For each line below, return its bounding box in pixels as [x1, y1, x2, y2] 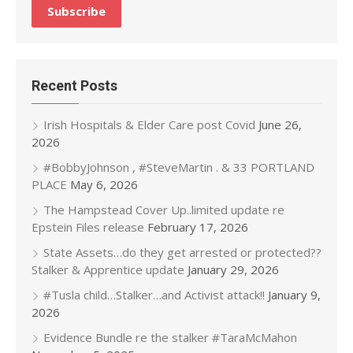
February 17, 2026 [147, 218, 248, 235]
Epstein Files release [32, 218, 144, 235]
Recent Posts [32, 76, 117, 94]
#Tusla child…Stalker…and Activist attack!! [43, 286, 265, 303]
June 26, [258, 116, 302, 132]
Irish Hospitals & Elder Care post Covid [43, 116, 255, 132]
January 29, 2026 [188, 261, 279, 277]
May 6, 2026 [70, 176, 138, 192]
